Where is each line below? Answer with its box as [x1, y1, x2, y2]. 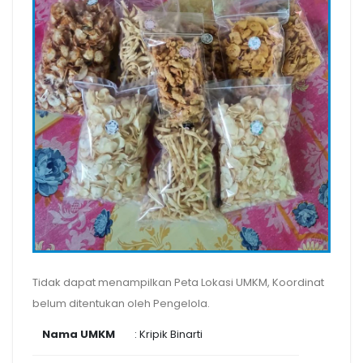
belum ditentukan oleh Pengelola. [32, 295, 210, 311]
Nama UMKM [42, 326, 115, 342]
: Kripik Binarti [135, 326, 203, 342]
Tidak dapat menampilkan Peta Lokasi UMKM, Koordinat [32, 274, 324, 290]
